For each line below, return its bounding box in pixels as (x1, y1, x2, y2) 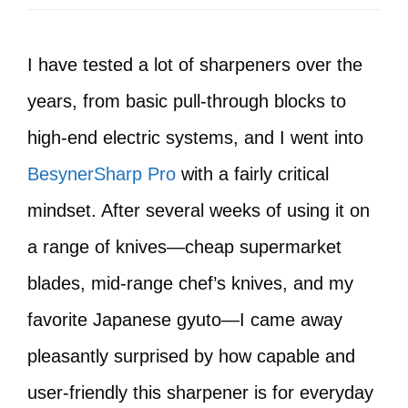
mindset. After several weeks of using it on (27, 200, 370, 220)
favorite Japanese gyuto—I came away (27, 310, 342, 330)
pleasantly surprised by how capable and (27, 346, 355, 366)
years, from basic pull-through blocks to (27, 91, 346, 111)
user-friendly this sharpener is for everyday (27, 382, 373, 403)
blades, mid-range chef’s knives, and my (27, 273, 353, 293)
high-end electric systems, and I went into (27, 127, 363, 148)
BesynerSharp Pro (27, 164, 176, 184)
